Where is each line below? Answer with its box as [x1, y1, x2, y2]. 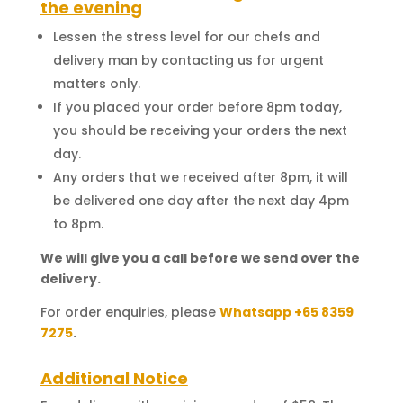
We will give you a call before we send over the [40, 249, 360, 268]
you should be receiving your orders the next [52, 121, 347, 140]
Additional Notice [40, 367, 188, 390]
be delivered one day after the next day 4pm [52, 192, 349, 210]
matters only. [52, 75, 140, 94]
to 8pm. [52, 215, 103, 234]
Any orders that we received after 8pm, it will [52, 168, 348, 187]
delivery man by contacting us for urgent [52, 51, 324, 70]
